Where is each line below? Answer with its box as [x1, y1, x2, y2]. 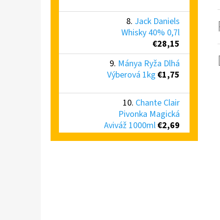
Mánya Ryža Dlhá [118, 57, 180, 70]
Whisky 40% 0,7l [121, 26, 180, 39]
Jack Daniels [135, 15, 180, 27]
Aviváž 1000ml [104, 119, 156, 132]
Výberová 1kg [107, 68, 156, 81]
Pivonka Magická [118, 108, 180, 120]
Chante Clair [136, 96, 180, 109]
